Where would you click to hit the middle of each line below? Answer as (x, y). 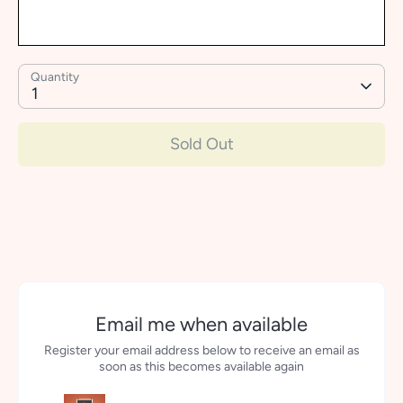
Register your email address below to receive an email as (201, 351)
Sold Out (201, 144)
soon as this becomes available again (201, 367)
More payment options (201, 245)
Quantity (55, 77)
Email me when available (201, 325)
